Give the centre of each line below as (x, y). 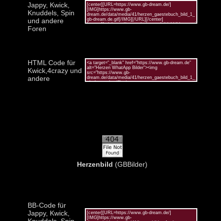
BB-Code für (47, 205)
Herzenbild (95, 164)
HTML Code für (51, 62)
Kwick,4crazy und (55, 70)
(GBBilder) (130, 164)
